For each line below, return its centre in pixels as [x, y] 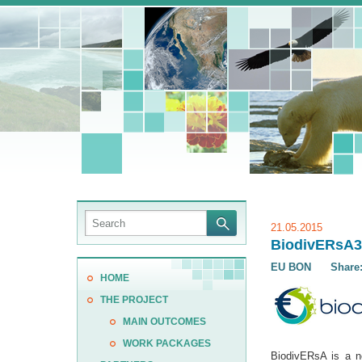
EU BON [292, 267]
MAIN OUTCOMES [164, 322]
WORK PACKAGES [166, 343]
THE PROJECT [134, 300]
